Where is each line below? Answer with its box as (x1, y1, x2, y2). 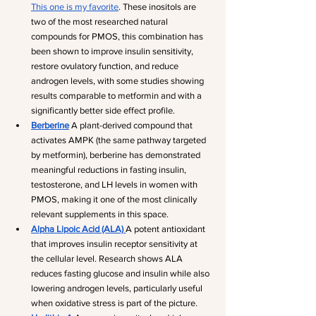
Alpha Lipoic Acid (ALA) (31, 224, 123, 234)
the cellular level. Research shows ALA (31, 253, 185, 264)
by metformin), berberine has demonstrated (31, 150, 202, 160)
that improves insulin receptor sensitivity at (31, 238, 200, 249)
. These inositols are (119, 1, 198, 12)
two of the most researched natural (31, 16, 170, 27)
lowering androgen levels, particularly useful (31, 283, 205, 293)
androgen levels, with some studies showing (31, 75, 206, 86)
